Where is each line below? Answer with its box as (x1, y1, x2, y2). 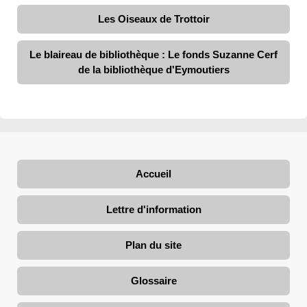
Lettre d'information (106, 204, 201, 216)
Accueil (136, 168, 171, 180)
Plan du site (125, 239, 182, 251)
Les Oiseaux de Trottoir (97, 13, 210, 25)
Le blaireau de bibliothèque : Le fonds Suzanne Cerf (29, 49, 278, 61)
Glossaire (130, 275, 177, 287)
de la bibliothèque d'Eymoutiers (77, 64, 230, 76)
